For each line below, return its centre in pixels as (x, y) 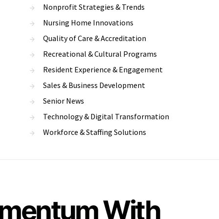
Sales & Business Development (94, 85)
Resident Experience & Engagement (103, 69)
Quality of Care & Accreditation (95, 38)
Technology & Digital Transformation (106, 116)
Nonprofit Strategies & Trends (94, 7)
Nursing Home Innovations (88, 22)
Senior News (64, 101)
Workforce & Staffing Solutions (95, 132)
